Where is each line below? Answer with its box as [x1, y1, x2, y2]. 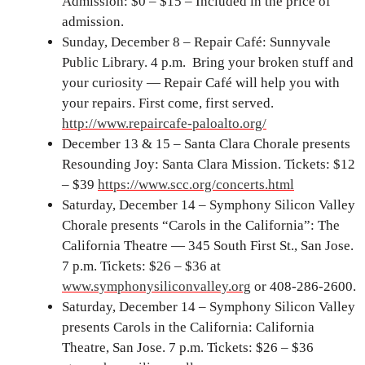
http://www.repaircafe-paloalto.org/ [62, 116, 266, 132]
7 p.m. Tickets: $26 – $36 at [62, 258, 221, 275]
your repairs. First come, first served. [62, 95, 274, 112]
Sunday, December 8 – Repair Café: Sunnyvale [62, 34, 331, 51]
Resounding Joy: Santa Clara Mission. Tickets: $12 [62, 156, 355, 173]
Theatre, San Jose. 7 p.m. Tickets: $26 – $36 [62, 340, 314, 356]
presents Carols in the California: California [62, 319, 314, 336]
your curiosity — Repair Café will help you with [62, 75, 340, 91]
